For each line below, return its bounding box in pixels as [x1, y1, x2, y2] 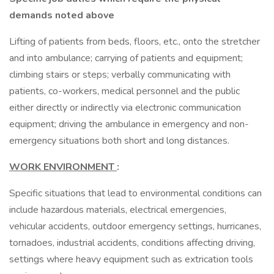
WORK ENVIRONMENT [9, 160, 117, 174]
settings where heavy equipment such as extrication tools [9, 253, 253, 266]
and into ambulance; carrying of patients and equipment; [9, 51, 243, 65]
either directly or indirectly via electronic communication [9, 101, 241, 114]
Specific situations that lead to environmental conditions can [9, 187, 262, 200]
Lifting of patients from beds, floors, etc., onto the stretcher [9, 35, 260, 48]
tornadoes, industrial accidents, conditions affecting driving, [9, 236, 255, 250]
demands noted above [9, 9, 114, 22]
